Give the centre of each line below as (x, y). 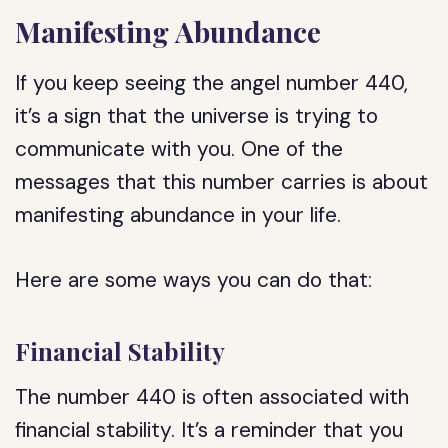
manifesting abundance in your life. (178, 215)
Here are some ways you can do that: (194, 280)
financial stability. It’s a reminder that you (209, 430)
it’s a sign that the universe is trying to (197, 116)
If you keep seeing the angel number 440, (212, 83)
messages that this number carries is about (222, 182)
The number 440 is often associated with (212, 397)
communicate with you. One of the (179, 149)
